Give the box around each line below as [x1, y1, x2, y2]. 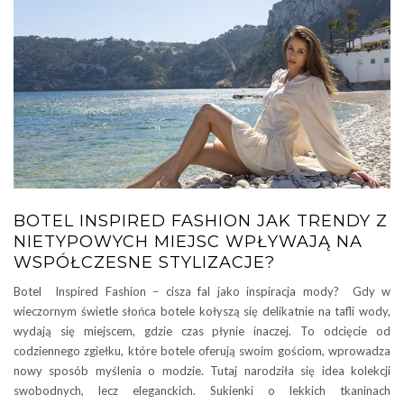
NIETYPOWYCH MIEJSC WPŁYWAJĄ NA [14, 232, 363, 252]
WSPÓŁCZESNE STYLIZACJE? [14, 252, 275, 272]
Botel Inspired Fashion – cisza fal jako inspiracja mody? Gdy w [14, 284, 390, 298]
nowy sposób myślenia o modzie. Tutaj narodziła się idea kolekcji [14, 363, 390, 378]
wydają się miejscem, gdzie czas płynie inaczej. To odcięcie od [14, 324, 390, 338]
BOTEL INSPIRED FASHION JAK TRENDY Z [14, 211, 388, 231]
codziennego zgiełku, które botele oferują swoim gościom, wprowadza [14, 344, 390, 358]
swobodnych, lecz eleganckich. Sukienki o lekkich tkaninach [14, 383, 390, 398]
